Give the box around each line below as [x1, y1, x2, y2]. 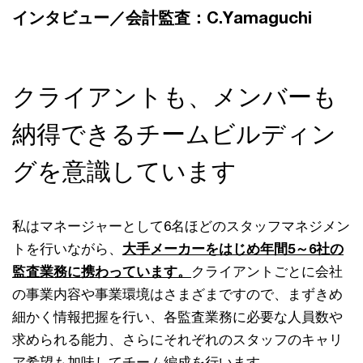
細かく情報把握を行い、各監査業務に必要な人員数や [12, 309, 343, 326]
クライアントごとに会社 [191, 263, 343, 280]
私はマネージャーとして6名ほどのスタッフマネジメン [12, 218, 350, 235]
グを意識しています [12, 156, 237, 187]
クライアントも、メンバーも [12, 82, 337, 113]
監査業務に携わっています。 [12, 263, 191, 280]
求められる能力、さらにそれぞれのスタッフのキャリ [12, 331, 343, 348]
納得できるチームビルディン [12, 119, 336, 150]
